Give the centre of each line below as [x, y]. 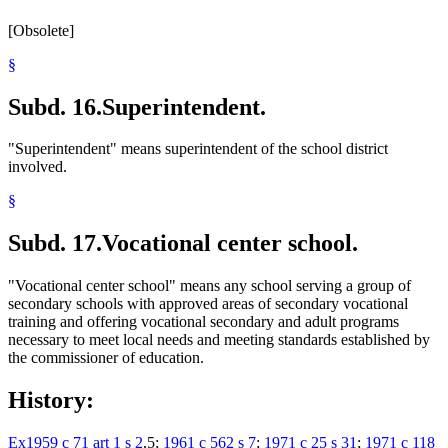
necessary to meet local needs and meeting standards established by [219, 340]
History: [51, 400]
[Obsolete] [41, 30]
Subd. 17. [55, 243]
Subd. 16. [55, 106]
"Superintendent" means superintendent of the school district [198, 149]
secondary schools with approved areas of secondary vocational [208, 304]
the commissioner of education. [106, 358]
